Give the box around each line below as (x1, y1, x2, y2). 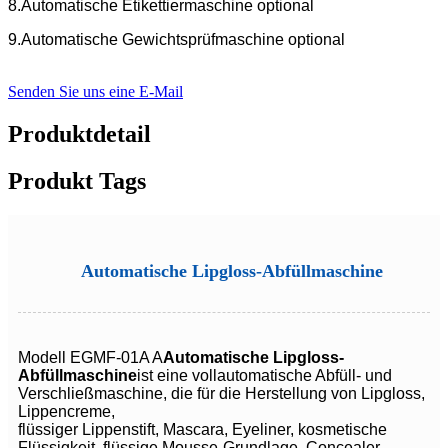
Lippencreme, (18, 402, 115, 420)
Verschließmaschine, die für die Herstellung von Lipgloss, (18, 384, 425, 402)
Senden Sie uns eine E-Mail (8, 83, 183, 101)
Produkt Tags (8, 168, 146, 195)
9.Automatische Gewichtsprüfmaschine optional (8, 31, 345, 49)
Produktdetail (8, 121, 151, 148)
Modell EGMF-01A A (18, 348, 163, 366)
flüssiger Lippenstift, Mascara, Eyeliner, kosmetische (18, 420, 387, 438)
